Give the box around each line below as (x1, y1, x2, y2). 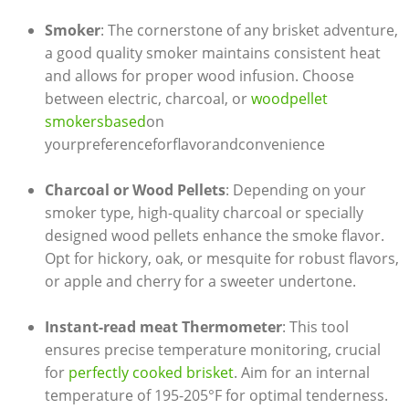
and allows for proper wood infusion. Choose (44, 66, 354, 87)
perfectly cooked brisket (68, 362, 234, 383)
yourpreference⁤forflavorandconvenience (44, 134, 325, 155)
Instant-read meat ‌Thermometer (44, 317, 282, 338)
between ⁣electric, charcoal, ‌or (44, 89, 251, 110)
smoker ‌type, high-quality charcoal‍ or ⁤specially (44, 203, 363, 224)
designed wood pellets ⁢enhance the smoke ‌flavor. (44, 225, 384, 246)
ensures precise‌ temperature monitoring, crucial (44, 340, 381, 361)
